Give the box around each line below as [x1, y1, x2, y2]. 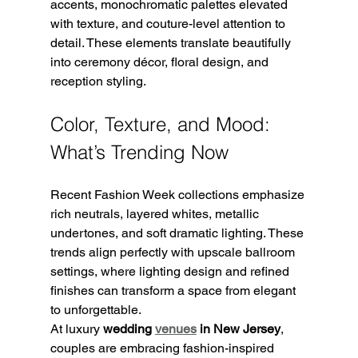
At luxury [50, 320, 103, 336]
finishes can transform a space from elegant [50, 282, 299, 298]
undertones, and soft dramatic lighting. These [50, 225, 307, 241]
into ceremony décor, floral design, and [50, 54, 272, 70]
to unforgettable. [50, 301, 141, 317]
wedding [102, 320, 155, 336]
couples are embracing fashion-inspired [50, 340, 277, 356]
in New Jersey [196, 320, 280, 336]
